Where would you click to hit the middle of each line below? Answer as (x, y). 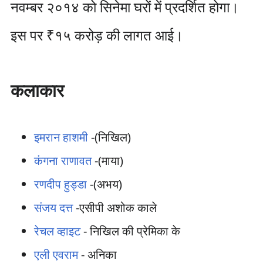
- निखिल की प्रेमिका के (130, 231)
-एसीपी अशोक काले (114, 208)
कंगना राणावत (63, 161)
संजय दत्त (53, 208)
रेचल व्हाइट (57, 231)
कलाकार (37, 90)
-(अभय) (104, 184)
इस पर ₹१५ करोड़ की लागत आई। (97, 35)
